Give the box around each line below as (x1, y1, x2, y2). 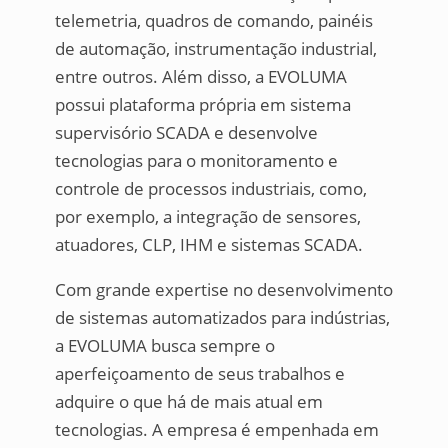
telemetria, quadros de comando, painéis (54, 8, 373, 32)
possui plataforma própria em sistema (54, 92, 351, 116)
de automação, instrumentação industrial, (54, 36, 377, 60)
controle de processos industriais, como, (54, 176, 367, 200)
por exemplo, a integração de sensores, (54, 204, 361, 228)
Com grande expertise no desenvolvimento (54, 277, 393, 301)
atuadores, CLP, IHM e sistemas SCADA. (54, 232, 363, 256)
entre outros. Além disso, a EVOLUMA (54, 64, 347, 88)
